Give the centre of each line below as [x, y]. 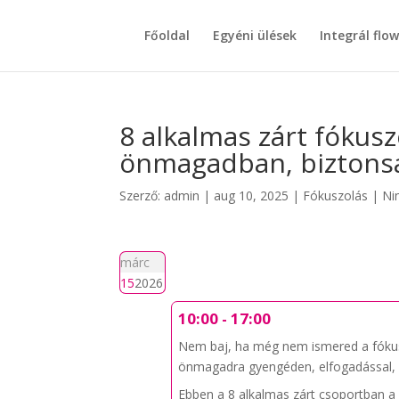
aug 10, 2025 [252, 195]
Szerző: [142, 195]
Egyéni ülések [255, 35]
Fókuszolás [336, 195]
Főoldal [167, 35]
